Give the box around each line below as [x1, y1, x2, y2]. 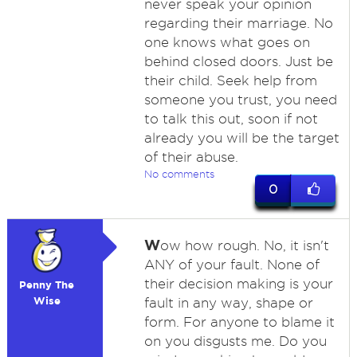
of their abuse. [143, 150, 238, 164]
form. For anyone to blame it [143, 315, 335, 329]
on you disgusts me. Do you [143, 334, 327, 348]
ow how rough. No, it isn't [159, 238, 329, 253]
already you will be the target [143, 131, 339, 145]
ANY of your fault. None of [143, 257, 320, 272]
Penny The [19, 279, 75, 291]
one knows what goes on [143, 35, 310, 49]
